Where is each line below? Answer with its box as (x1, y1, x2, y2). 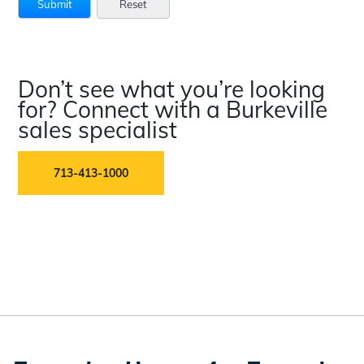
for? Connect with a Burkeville (18, 95, 328, 124)
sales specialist (18, 115, 178, 145)
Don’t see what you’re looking (18, 75, 326, 104)
